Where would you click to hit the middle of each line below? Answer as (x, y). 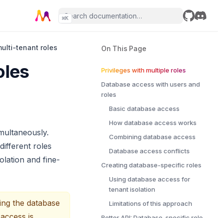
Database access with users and (151, 84)
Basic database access (144, 109)
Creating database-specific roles (151, 165)
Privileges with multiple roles (144, 70)
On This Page (124, 48)
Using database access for (150, 179)
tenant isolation (132, 189)
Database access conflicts (149, 151)
